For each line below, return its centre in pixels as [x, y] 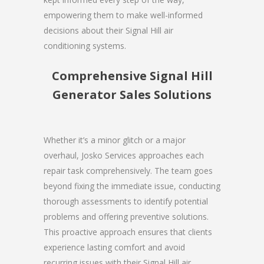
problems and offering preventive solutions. [126, 216]
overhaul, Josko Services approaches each [124, 155]
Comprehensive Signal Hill [132, 75]
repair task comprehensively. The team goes [128, 170]
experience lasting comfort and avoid [114, 247]
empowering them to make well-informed [123, 15]
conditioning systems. [85, 45]
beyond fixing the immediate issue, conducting [132, 186]
